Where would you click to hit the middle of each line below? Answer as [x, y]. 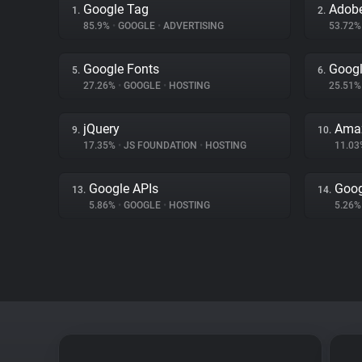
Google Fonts [121, 69]
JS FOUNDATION [160, 145]
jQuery [101, 129]
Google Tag [116, 9]
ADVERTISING [192, 26]
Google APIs [124, 189]
